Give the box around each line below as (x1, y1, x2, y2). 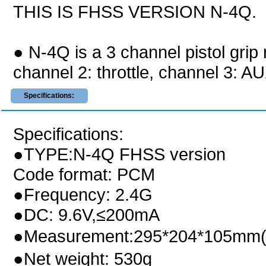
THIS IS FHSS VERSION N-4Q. (13, 2, 256, 21)
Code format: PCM (13, 164, 155, 184)
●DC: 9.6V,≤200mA (13, 205, 160, 224)
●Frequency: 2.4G (13, 185, 153, 204)
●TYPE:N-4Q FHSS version (13, 144, 226, 164)
